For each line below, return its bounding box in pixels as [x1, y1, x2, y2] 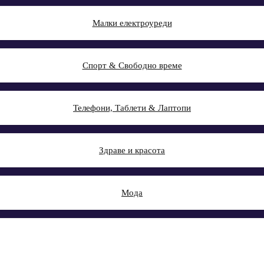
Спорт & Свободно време [82, 60, 182, 70]
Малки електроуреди [92, 18, 172, 28]
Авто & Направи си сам [86, 230, 178, 240]
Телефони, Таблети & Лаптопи [73, 103, 191, 113]
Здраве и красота [99, 145, 165, 155]
